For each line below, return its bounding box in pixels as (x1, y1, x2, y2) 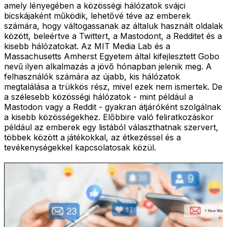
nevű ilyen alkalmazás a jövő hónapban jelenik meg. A (4, 61, 212, 71)
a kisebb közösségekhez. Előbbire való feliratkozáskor (4, 111, 214, 122)
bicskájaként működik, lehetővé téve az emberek (4, 10, 191, 21)
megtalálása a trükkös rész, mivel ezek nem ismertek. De (4, 81, 222, 92)
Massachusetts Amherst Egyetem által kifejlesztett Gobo (4, 51, 219, 61)
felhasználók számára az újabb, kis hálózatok (4, 71, 180, 82)
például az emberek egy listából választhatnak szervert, (4, 122, 218, 132)
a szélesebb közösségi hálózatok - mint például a (4, 91, 193, 102)
